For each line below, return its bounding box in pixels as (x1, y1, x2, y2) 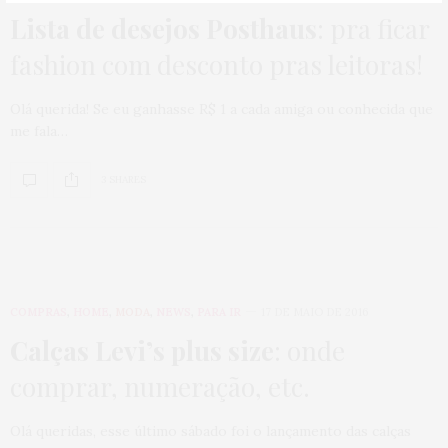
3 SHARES (101, 173, 146, 187)
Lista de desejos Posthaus (10, 10, 317, 46)
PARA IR (197, 304, 241, 319)
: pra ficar (317, 10, 429, 46)
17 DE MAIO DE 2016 (261, 304, 369, 319)
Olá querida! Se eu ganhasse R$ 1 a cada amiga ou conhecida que (10, 99, 433, 118)
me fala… (10, 121, 68, 140)
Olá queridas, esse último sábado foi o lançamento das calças (10, 421, 411, 440)
